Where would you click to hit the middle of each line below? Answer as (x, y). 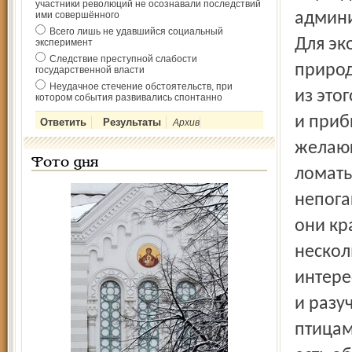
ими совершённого (77, 15)
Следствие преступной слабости (123, 59)
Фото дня (65, 163)
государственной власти (90, 70)
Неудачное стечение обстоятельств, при (141, 86)
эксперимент (64, 42)
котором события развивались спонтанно (129, 97)
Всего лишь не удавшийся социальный (136, 31)
